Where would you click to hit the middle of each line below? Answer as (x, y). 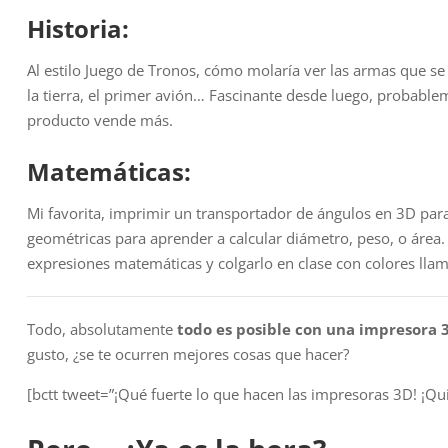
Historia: (78, 29)
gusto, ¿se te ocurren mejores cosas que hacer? (188, 354)
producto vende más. (100, 120)
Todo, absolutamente (100, 329)
